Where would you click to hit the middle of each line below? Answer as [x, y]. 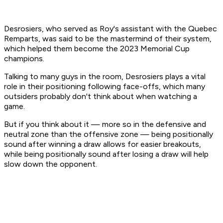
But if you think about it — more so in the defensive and [105, 124]
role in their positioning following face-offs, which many [105, 87]
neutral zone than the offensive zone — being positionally [109, 134]
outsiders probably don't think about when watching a [101, 97]
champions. [25, 59]
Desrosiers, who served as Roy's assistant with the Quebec [111, 29]
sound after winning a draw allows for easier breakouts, [103, 144]
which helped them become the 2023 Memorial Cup [97, 49]
